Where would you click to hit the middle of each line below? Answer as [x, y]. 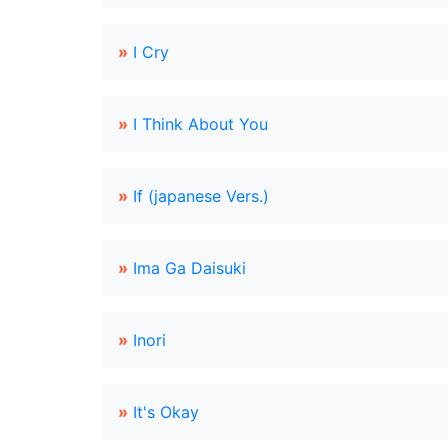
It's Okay [166, 412]
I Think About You [200, 124]
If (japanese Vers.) [201, 196]
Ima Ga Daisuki [189, 268]
